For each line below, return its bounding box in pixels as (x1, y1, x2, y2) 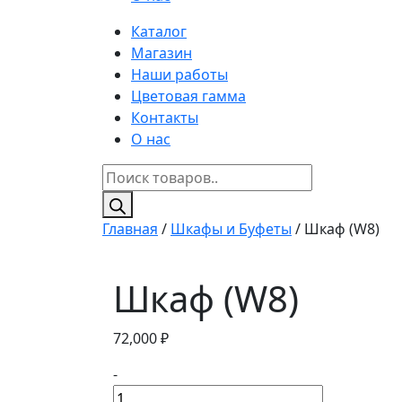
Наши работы (131, 65, 228, 85)
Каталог (131, 22, 187, 42)
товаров (101, 186, 160, 206)
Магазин (131, 43, 192, 64)
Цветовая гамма (131, 86, 246, 107)
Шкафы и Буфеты (170, 219, 292, 240)
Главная (102, 219, 158, 240)
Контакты (131, 108, 198, 128)
